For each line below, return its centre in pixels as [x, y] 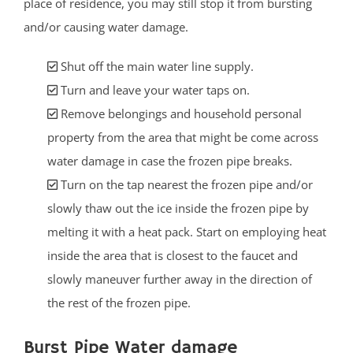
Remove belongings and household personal [180, 113]
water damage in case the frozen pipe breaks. [170, 160]
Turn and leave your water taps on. [154, 89]
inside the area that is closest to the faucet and [173, 255]
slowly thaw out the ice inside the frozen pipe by [178, 208]
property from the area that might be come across [183, 137]
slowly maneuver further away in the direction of [180, 279]
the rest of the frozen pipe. [119, 302]
